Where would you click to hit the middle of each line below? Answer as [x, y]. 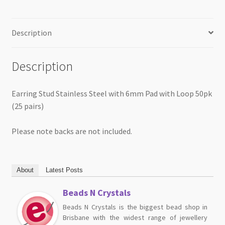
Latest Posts [64, 170]
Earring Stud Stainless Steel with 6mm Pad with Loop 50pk [111, 94]
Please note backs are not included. [72, 131]
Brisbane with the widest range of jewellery [135, 217]
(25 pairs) [27, 106]
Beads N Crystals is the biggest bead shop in [135, 207]
